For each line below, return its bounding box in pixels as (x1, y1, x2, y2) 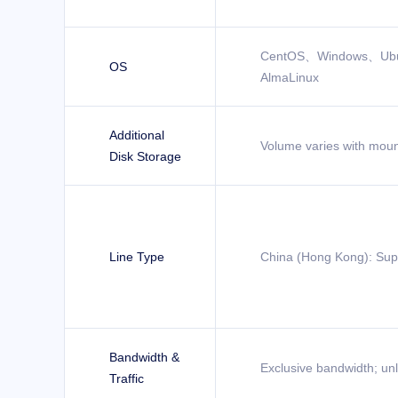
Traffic (109, 371, 144, 386)
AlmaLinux (260, 70, 319, 84)
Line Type (109, 250, 164, 264)
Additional (109, 128, 164, 142)
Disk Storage (109, 149, 181, 163)
